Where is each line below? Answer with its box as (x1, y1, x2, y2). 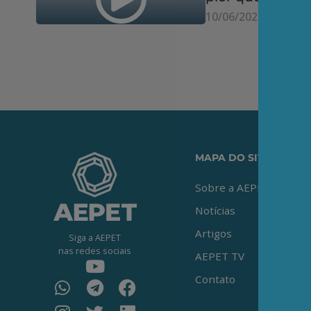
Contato (195, 272, 235, 286)
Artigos (195, 226, 232, 240)
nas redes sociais (58, 244, 131, 257)
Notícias (195, 203, 235, 217)
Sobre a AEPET (195, 180, 270, 194)
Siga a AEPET (69, 230, 121, 244)
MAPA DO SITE (195, 152, 270, 163)
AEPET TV (195, 249, 244, 263)
